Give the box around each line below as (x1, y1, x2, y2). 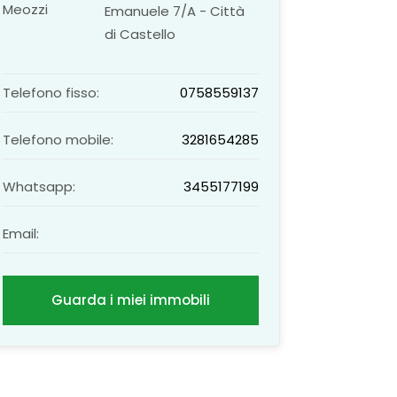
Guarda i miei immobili (51, 290, 211, 309)
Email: (3, 223, 40, 243)
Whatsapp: (3, 176, 76, 196)
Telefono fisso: (3, 82, 100, 102)
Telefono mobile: (3, 129, 114, 149)
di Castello (105, 24, 176, 43)
